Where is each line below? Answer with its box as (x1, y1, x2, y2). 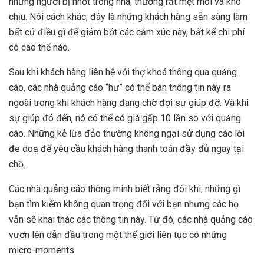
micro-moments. (9, 244, 76, 256)
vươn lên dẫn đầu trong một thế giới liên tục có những (9, 229, 227, 240)
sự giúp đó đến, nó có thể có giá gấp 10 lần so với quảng (9, 112, 241, 124)
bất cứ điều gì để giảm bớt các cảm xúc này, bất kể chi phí (9, 26, 245, 38)
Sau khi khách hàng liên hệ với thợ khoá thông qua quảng (9, 66, 237, 78)
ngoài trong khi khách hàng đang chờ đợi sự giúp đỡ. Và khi (9, 97, 249, 108)
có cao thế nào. (9, 41, 70, 53)
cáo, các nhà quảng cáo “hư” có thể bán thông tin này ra (9, 81, 231, 93)
